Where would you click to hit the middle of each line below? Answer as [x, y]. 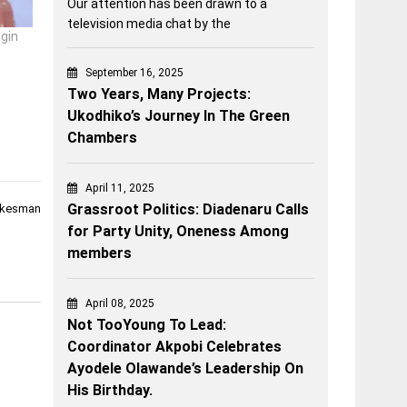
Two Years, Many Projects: [159, 94]
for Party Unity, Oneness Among [179, 232]
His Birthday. [110, 391]
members [100, 253]
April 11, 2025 [120, 189]
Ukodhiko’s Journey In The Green [179, 116]
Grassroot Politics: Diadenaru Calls [189, 210]
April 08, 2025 [120, 304]
